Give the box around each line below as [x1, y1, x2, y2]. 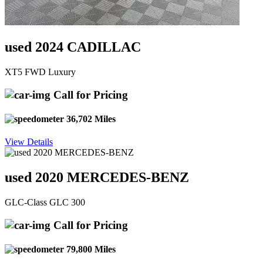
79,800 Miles [64, 244, 116, 254]
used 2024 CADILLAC [5, 39, 141, 55]
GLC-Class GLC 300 [5, 197, 85, 207]
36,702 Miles [64, 113, 116, 124]
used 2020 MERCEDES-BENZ [5, 170, 189, 186]
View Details [5, 137, 53, 147]
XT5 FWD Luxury [5, 66, 76, 77]
